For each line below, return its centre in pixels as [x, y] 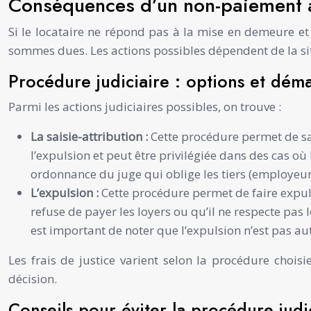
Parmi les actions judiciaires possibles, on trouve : [145, 106]
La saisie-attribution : [91, 136]
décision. [33, 278]
